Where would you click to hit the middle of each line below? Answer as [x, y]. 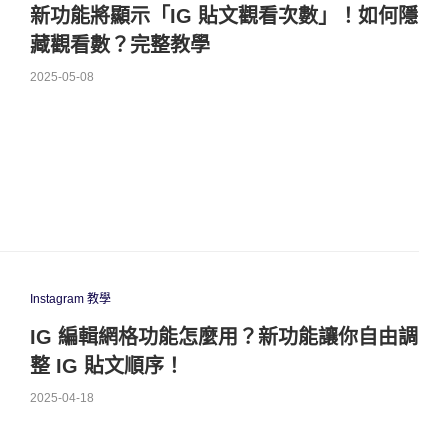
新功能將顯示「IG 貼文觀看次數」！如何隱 [223, 15]
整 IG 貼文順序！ [106, 366]
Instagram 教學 [70, 299]
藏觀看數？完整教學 [119, 44]
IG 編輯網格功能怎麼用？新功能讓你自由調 [223, 337]
